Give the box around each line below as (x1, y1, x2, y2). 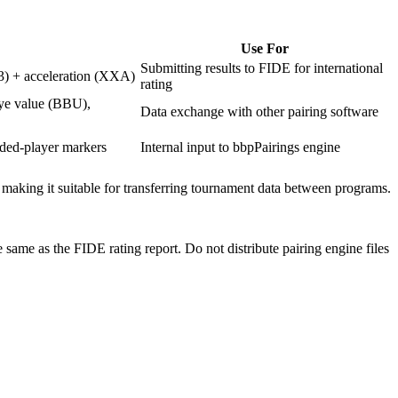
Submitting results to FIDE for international (140, 60, 383, 76)
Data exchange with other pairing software (140, 103, 378, 119)
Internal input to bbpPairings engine (140, 139, 340, 155)
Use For (240, 40, 289, 56)
